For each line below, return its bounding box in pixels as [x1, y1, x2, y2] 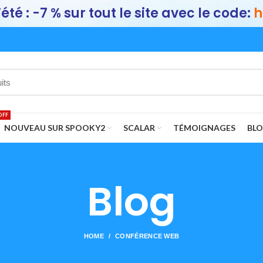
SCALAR [123, 123, 155, 133]
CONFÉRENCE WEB [115, 232, 180, 240]
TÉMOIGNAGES [173, 123, 235, 133]
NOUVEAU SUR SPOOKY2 [4, 123, 105, 133]
